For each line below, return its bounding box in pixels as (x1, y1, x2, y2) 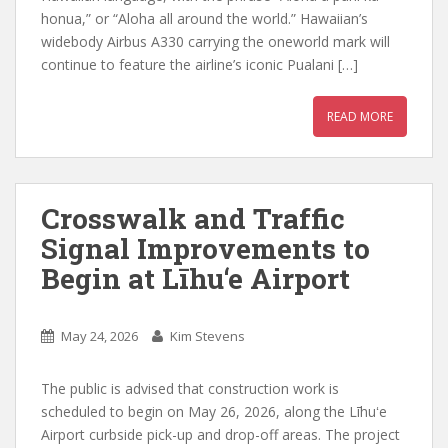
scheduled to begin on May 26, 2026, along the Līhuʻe (41, 401, 387, 421)
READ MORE (327, 107, 393, 125)
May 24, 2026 (61, 326, 138, 345)
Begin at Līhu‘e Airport (41, 259, 350, 297)
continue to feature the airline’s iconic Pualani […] (41, 54, 358, 74)
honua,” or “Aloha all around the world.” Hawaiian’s (41, 8, 368, 28)
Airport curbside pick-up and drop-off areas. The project (41, 424, 400, 444)
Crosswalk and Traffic (41, 199, 345, 237)
